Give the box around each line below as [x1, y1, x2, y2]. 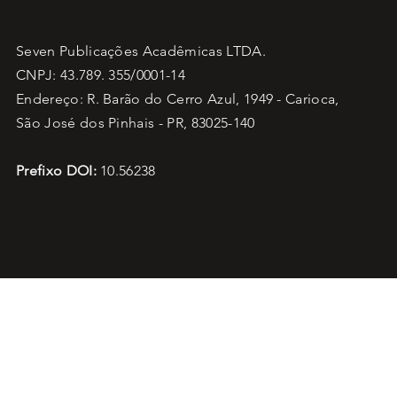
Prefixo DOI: [16, 162, 97, 179]
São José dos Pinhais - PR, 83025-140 [16, 114, 255, 131]
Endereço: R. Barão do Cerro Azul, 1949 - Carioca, [16, 90, 339, 107]
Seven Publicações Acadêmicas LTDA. [16, 43, 266, 59]
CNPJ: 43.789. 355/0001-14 [16, 66, 185, 83]
